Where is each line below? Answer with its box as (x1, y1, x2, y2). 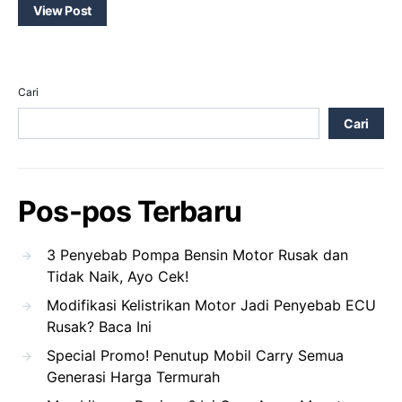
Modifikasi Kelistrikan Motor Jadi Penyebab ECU (47, 295, 376, 314)
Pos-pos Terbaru (18, 193, 241, 229)
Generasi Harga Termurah (47, 367, 220, 386)
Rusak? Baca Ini (47, 317, 152, 336)
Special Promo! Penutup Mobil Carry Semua (47, 345, 344, 364)
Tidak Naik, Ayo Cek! (47, 267, 188, 285)
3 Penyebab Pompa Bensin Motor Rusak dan (47, 245, 348, 264)
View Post (33, 2, 92, 18)
